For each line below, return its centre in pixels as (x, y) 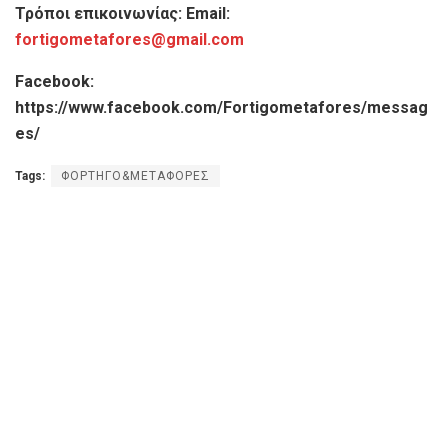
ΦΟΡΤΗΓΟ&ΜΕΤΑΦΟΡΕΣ (135, 175)
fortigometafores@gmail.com (129, 39)
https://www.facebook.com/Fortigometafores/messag (221, 107)
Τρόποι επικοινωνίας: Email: (122, 13)
